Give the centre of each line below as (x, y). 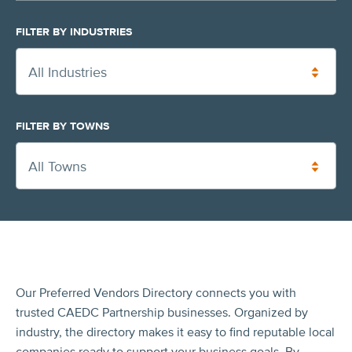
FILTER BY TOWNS (62, 126)
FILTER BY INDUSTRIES (74, 31)
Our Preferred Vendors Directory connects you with (156, 293)
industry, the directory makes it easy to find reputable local (175, 332)
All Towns (57, 166)
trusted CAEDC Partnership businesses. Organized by (162, 312)
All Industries (68, 72)
